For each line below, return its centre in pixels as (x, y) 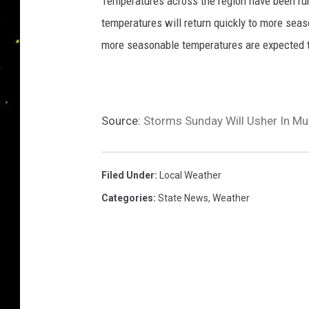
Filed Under (128, 176)
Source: (122, 121)
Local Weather (190, 176)
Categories (127, 198)
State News (183, 198)
